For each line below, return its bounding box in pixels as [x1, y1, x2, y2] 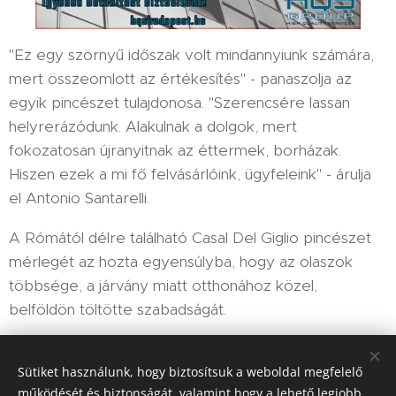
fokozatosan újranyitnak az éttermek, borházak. [9, 141, 341, 161]
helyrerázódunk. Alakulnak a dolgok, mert [9, 117, 297, 137]
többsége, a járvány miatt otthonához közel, [9, 276, 317, 296]
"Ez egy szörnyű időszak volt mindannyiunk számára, [9, 45, 374, 65]
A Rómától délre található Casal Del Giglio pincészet [9, 228, 371, 248]
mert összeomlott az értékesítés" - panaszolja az [9, 69, 352, 89]
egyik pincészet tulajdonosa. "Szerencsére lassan [9, 93, 350, 113]
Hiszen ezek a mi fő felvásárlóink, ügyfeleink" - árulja [9, 164, 371, 185]
